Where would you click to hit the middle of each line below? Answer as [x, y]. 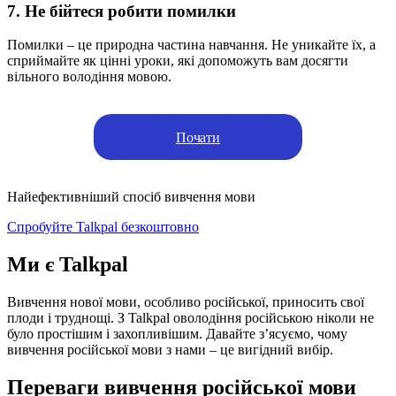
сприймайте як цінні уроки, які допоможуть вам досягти [178, 61]
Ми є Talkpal [68, 265]
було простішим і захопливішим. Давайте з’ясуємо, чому [177, 334]
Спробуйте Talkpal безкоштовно [103, 227]
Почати [198, 137]
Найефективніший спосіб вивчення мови [131, 197]
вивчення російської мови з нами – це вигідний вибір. [170, 350]
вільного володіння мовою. [89, 77]
